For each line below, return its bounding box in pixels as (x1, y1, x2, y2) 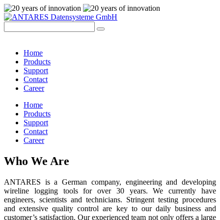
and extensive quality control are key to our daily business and (4, 204, 216, 213)
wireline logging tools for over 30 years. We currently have (4, 186, 216, 195)
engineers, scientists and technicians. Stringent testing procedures (4, 195, 216, 204)
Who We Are (4, 154, 69, 167)
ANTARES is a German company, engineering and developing (4, 177, 216, 186)
